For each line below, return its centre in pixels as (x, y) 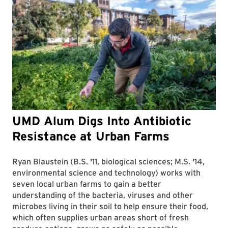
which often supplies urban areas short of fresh (101, 217)
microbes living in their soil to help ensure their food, (110, 206)
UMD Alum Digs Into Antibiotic (102, 121)
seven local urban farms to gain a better (87, 184)
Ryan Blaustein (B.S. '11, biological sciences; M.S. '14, (108, 161)
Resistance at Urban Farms (91, 136)
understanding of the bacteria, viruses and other (103, 195)
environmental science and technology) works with (106, 173)
